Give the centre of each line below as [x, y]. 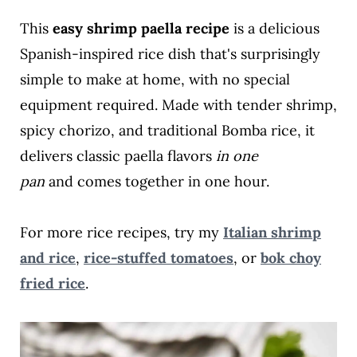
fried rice [52, 284]
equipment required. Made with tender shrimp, [178, 105]
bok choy [290, 258]
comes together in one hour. [173, 182]
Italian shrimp [272, 233]
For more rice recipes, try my [121, 233]
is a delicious [274, 29]
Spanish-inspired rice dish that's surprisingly [170, 54]
